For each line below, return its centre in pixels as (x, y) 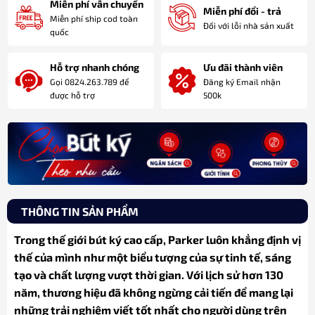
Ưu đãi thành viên (243, 67)
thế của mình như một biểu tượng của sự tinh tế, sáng (152, 257)
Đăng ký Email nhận (242, 82)
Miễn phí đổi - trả (242, 11)
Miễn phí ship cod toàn (94, 19)
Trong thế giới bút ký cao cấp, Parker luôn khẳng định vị (157, 239)
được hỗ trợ (73, 95)
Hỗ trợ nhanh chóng (95, 67)
